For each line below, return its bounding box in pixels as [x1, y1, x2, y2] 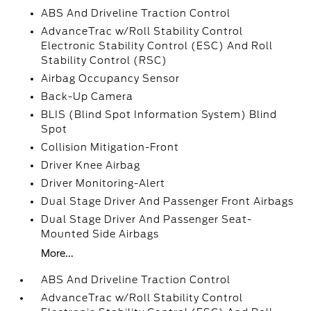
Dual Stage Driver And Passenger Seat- [41, 214, 253, 225]
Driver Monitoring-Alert [41, 178, 166, 189]
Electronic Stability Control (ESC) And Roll [41, 40, 274, 51]
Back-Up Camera [41, 91, 134, 102]
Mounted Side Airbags [41, 228, 160, 239]
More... [41, 248, 74, 259]
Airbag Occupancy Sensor [41, 73, 180, 84]
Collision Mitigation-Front [41, 142, 180, 153]
